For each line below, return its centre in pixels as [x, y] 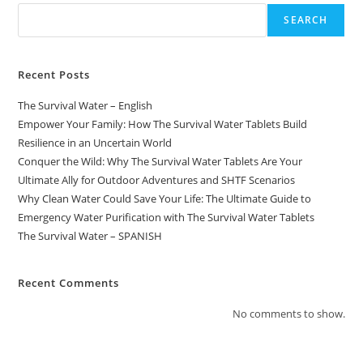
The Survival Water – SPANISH [90, 235]
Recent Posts [54, 74]
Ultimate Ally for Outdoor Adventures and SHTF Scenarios [157, 179]
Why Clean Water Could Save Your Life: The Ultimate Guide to [165, 198]
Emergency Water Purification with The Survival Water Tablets [167, 217]
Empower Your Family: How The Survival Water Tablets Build [163, 124]
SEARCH [306, 19]
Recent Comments [69, 282]
